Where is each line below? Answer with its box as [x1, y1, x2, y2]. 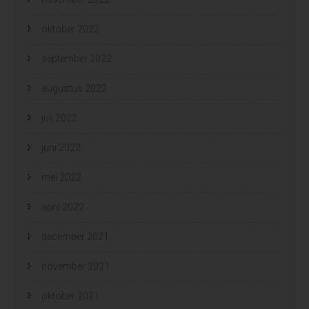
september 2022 [41, 52, 112, 64]
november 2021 [41, 260, 110, 272]
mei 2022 [41, 171, 81, 183]
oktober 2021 [41, 290, 99, 301]
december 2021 [41, 230, 109, 242]
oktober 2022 [41, 23, 99, 34]
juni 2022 [41, 141, 81, 153]
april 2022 [41, 201, 84, 212]
